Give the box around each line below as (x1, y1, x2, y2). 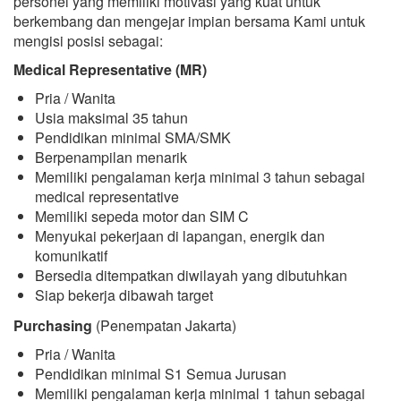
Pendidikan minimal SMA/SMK (35, 127, 231, 148)
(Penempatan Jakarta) (92, 315, 236, 336)
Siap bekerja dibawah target (35, 285, 213, 305)
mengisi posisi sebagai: (13, 30, 163, 51)
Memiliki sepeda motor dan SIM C (35, 206, 249, 226)
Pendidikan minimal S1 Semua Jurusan (35, 363, 286, 384)
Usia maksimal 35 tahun (35, 107, 188, 128)
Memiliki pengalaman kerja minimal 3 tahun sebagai (35, 166, 365, 187)
